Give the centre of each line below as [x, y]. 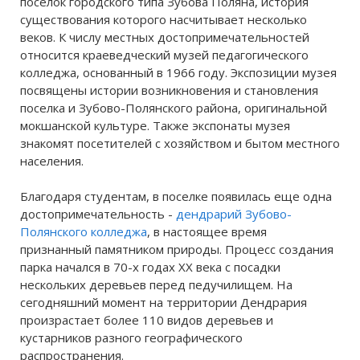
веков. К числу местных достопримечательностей [165, 37]
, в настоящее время [207, 231]
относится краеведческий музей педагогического [164, 55]
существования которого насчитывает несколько [164, 19]
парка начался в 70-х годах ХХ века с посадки [150, 267]
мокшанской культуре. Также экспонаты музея [155, 125]
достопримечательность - [98, 214]
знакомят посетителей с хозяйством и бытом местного [180, 143]
